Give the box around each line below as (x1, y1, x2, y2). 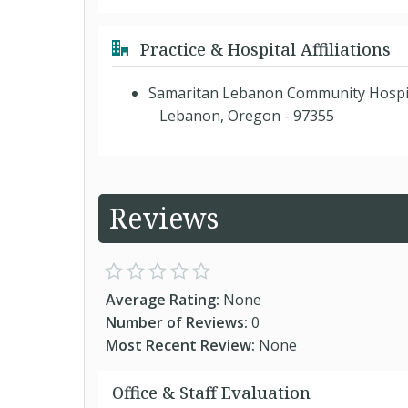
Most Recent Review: (106, 335, 259, 355)
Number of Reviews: (106, 312, 251, 332)
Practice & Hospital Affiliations (136, 38, 391, 60)
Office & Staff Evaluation (112, 382, 311, 403)
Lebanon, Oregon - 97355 (148, 106, 334, 126)
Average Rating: (106, 290, 223, 310)
